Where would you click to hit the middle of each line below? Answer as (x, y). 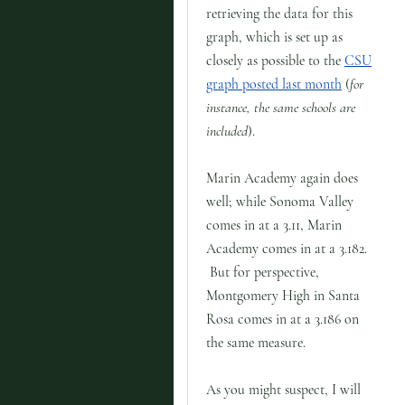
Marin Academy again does (282, 178)
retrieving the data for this (279, 13)
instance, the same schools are (281, 107)
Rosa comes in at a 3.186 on (283, 319)
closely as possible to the (275, 60)
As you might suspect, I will (283, 389)
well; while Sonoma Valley (280, 201)
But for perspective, (263, 272)
